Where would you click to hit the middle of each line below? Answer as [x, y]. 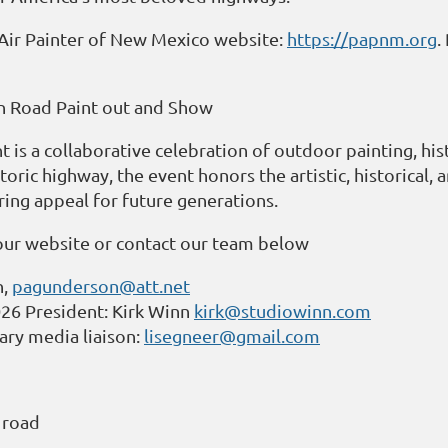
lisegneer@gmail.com [232, 335]
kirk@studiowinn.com [282, 310]
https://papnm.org [362, 38]
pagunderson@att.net [101, 285]
